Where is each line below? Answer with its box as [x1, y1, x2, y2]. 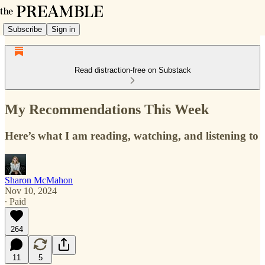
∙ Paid [5, 196, 26, 206]
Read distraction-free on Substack [74, 66, 191, 75]
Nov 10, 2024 [5, 185, 57, 196]
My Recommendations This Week [5, 101, 209, 117]
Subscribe [8, 24, 42, 34]
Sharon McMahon [5, 174, 73, 185]
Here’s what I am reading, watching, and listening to [5, 129, 258, 142]
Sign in [51, 24, 75, 34]
